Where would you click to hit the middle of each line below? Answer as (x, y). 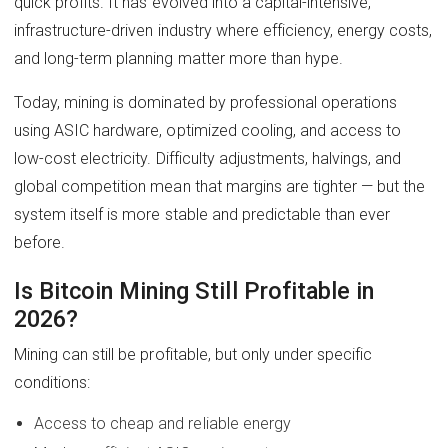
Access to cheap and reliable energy (162, 423)
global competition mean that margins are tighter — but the (220, 187)
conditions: (52, 382)
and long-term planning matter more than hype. (179, 59)
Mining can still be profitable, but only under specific (193, 354)
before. (40, 243)
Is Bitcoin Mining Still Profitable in (194, 290)
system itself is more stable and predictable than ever (202, 215)
